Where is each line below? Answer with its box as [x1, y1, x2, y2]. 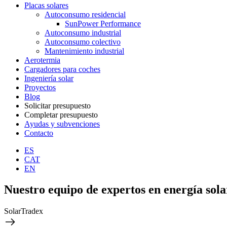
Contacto [24, 128, 53, 137]
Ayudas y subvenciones [24, 119, 100, 128]
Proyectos [24, 83, 56, 92]
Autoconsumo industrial [45, 28, 121, 37]
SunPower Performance [65, 19, 141, 28]
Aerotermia [24, 55, 60, 64]
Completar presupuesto [24, 110, 98, 119]
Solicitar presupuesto [24, 101, 91, 110]
